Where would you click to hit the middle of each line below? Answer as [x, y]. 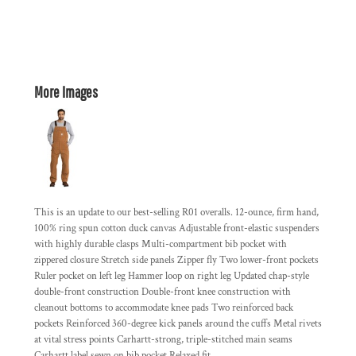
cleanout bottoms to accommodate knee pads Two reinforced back [164, 308]
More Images [66, 92]
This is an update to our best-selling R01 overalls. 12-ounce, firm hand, [176, 213]
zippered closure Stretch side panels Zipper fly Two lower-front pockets [176, 260]
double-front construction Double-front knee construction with [163, 292]
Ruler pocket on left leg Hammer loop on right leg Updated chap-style [172, 276]
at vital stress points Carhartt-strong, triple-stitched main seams [163, 340]
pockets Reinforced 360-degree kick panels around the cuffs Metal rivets [178, 324]
